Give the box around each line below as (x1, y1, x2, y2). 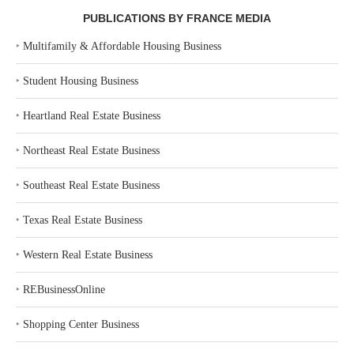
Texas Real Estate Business (23, 214, 142, 226)
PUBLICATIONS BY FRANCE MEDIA (83, 12, 271, 24)
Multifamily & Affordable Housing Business (23, 40, 221, 52)
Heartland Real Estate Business (23, 110, 160, 122)
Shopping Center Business (23, 318, 139, 330)
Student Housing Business (23, 75, 138, 87)
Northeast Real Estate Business (23, 145, 160, 156)
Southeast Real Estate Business (23, 179, 160, 191)
